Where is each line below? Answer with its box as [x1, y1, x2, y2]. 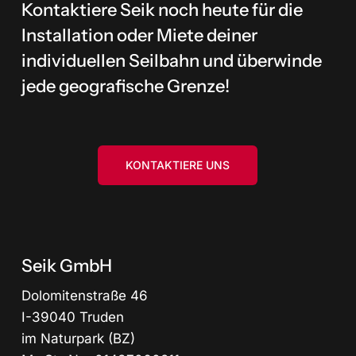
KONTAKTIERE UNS [126, 158, 230, 172]
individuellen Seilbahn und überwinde [21, 50, 322, 72]
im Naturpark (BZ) [21, 330, 135, 346]
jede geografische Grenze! [21, 75, 230, 98]
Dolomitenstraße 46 [21, 287, 148, 304]
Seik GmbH [21, 254, 112, 277]
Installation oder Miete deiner [21, 25, 257, 47]
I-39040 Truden [21, 308, 124, 325]
